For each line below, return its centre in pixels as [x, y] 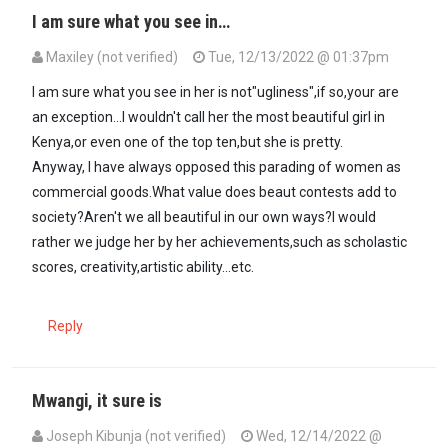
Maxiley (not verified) [112, 56]
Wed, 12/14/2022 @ [317, 435]
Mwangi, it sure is [97, 400]
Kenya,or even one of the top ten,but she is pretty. [187, 141]
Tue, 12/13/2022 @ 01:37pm [297, 56]
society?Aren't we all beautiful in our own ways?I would [204, 216]
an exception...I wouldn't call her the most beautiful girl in [208, 116]
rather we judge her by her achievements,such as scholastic [219, 241]
